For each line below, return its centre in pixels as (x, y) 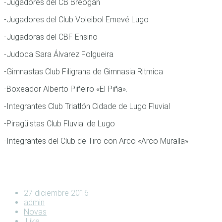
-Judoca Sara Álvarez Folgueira (59, 55)
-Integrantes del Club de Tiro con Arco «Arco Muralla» (96, 141)
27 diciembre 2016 (56, 193)
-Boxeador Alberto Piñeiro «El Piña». (66, 89)
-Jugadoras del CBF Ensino (51, 37)
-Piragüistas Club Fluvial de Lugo (59, 124)
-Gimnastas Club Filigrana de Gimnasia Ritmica (83, 72)
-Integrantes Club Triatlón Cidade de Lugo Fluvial (87, 107)
